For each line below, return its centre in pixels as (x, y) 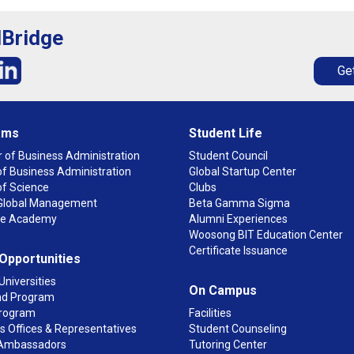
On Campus (223, 290)
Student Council (228, 156)
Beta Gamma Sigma (239, 203)
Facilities (210, 313)
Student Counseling (238, 329)
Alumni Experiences (238, 219)
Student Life (226, 133)
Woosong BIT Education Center (266, 235)
